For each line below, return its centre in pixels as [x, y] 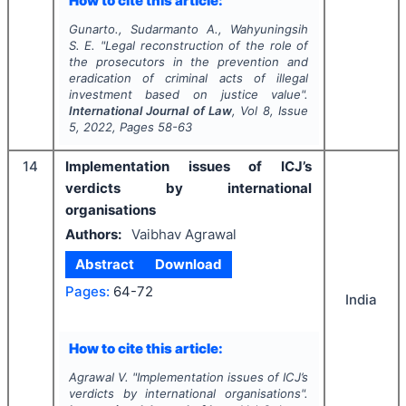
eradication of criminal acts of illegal [188, 78]
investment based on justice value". [188, 95]
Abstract [105, 265]
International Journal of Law [150, 111]
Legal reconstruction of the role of [207, 46]
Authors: [93, 234]
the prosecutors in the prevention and [188, 62]
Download [188, 265]
